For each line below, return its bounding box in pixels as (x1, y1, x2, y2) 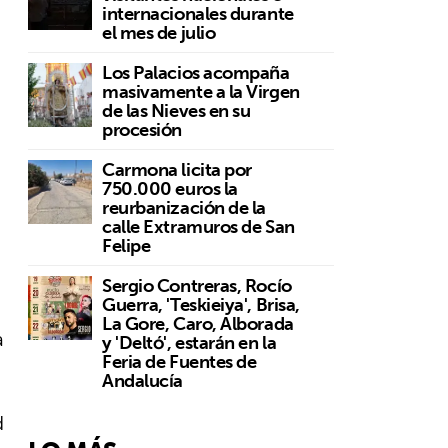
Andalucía (102, 364, 183, 396)
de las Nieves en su (102, 94, 251, 126)
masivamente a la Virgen (102, 75, 300, 107)
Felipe (102, 229, 151, 261)
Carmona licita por (102, 153, 252, 185)
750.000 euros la (102, 172, 238, 204)
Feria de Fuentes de (102, 345, 257, 377)
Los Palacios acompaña (102, 56, 290, 88)
